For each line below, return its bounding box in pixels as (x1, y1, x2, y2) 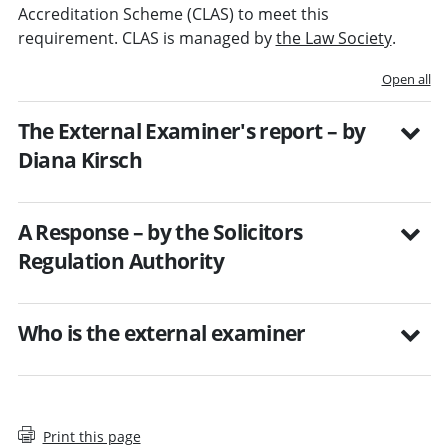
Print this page (42, 426, 141, 446)
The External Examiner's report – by (17, 116, 366, 145)
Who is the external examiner (17, 318, 306, 347)
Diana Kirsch (17, 145, 142, 174)
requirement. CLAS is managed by (17, 26, 276, 49)
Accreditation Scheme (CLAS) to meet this (17, 2, 329, 25)
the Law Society (275, 26, 392, 49)
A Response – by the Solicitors (17, 217, 303, 246)
